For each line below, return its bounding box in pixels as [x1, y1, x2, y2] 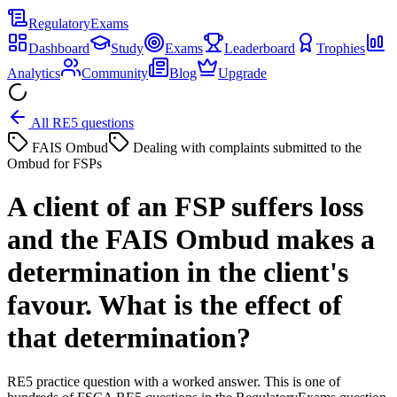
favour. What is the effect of [7, 289, 342, 322]
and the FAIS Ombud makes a [7, 223, 375, 256]
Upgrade [218, 66, 267, 81]
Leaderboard [224, 41, 295, 56]
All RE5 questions [28, 115, 134, 130]
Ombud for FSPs [7, 156, 102, 171]
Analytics [7, 66, 60, 81]
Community [82, 66, 148, 81]
